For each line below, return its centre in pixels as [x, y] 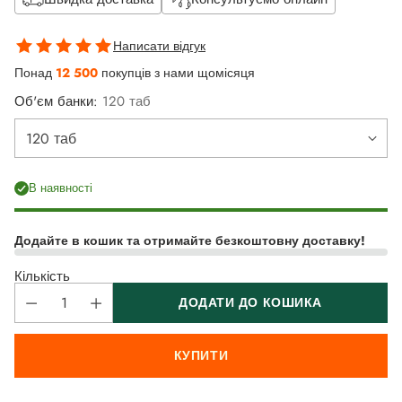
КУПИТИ [201, 356]
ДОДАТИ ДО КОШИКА [250, 303]
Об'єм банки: [58, 102]
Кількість [42, 277]
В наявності [61, 188]
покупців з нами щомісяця [178, 73]
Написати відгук [159, 46]
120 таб [127, 102]
